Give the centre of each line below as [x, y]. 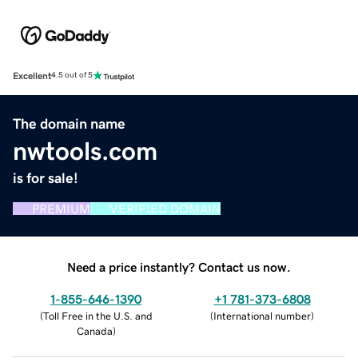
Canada [94, 331]
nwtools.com [85, 151]
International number [262, 316]
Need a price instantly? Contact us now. [179, 267]
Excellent [32, 76]
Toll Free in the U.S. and [97, 316]
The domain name [69, 123]
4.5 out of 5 [72, 76]
